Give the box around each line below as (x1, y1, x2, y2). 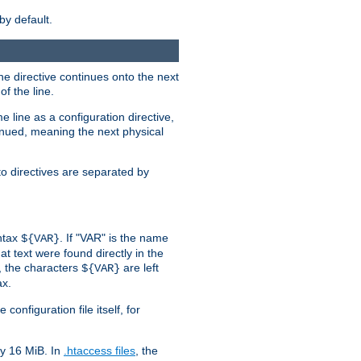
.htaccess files (64, 344, 135, 358)
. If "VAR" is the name (60, 231, 168, 245)
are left (120, 261, 159, 275)
